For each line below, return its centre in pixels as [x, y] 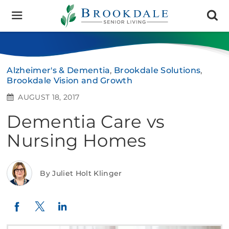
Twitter [64, 204]
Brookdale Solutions [157, 70]
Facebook [48, 205]
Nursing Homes [77, 141]
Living [73, 27]
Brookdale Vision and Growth [70, 81]
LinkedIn [91, 204]
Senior [74, 17]
